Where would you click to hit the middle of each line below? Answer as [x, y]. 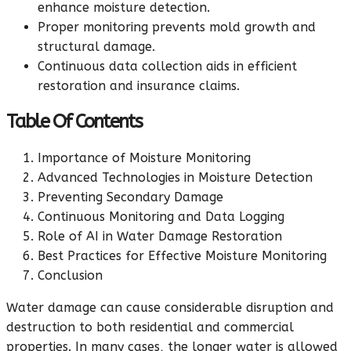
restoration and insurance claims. [139, 85]
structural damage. [96, 46]
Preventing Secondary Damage [130, 197]
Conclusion [70, 276]
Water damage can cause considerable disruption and [170, 308]
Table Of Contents [74, 122]
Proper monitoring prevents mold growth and [177, 27]
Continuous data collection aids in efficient [167, 66]
